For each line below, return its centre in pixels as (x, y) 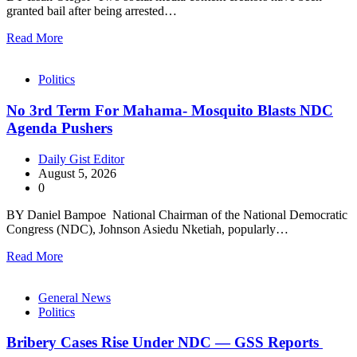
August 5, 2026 (77, 173)
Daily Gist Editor (81, 159)
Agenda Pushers (59, 128)
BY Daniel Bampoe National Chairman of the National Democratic (177, 214)
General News (75, 297)
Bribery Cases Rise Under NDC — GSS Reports (165, 343)
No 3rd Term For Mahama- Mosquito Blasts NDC (170, 111)
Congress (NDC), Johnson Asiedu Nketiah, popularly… (147, 229)
